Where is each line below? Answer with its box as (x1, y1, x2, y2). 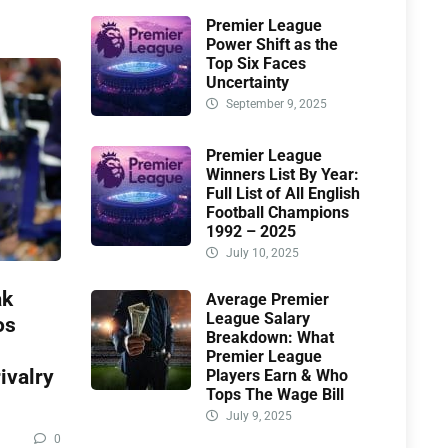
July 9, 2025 (223, 409, 292, 424)
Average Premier (206, 290, 329, 310)
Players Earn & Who (206, 366, 348, 386)
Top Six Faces (206, 54, 306, 74)
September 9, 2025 (223, 97, 327, 112)
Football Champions (206, 203, 349, 223)
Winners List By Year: (206, 165, 359, 185)
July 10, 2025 (223, 246, 299, 261)
